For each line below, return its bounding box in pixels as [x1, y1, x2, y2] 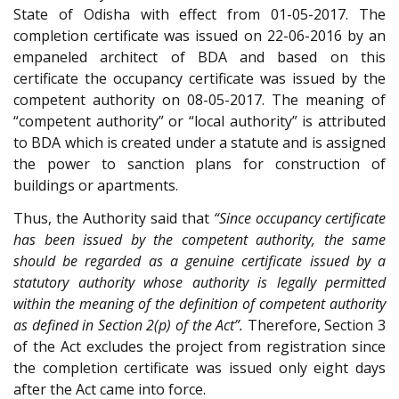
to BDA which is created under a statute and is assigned [13, 133, 386, 153]
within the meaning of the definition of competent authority [13, 293, 386, 313]
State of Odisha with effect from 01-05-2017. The [13, 4, 386, 25]
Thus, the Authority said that [13, 208, 214, 228]
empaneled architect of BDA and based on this [13, 47, 386, 68]
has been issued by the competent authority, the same [13, 229, 386, 249]
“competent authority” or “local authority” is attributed [13, 111, 386, 132]
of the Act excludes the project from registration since [13, 336, 386, 356]
